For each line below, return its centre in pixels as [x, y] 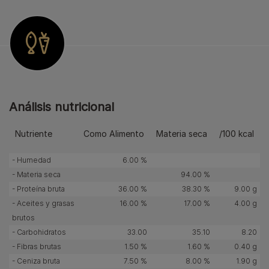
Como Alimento [114, 134]
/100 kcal [237, 134]
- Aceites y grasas [43, 203]
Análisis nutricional [62, 107]
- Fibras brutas [37, 246]
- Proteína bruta [38, 189]
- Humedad [32, 160]
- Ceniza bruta [36, 261]
